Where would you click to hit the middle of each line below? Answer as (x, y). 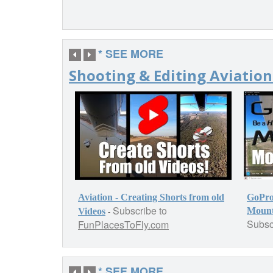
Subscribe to (140, 210)
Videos (92, 211)
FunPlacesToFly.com (123, 224)
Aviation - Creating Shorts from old (151, 197)
